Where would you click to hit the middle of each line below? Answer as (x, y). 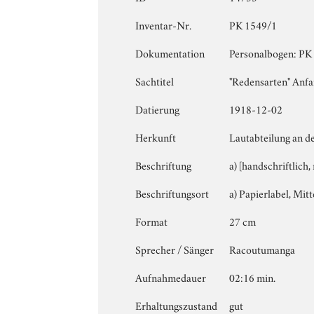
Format (152, 220)
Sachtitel (155, 80)
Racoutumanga (262, 248)
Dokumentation (170, 52)
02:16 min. (253, 277)
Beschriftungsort (172, 192)
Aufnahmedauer (171, 277)
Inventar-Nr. (164, 24)
